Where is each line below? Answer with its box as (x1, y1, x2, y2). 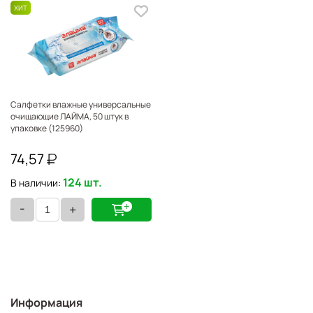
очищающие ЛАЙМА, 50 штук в (10, 110, 129, 122)
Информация (10, 295, 82, 310)
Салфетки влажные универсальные (10, 99, 151, 110)
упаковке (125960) (10, 122, 83, 134)
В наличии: (10, 176, 61, 189)
